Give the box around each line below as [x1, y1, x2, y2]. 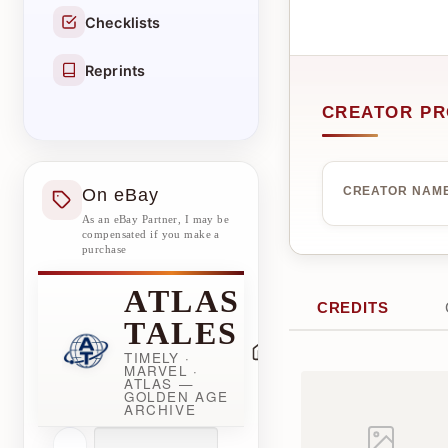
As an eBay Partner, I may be [82, 213, 230, 225]
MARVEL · [124, 361, 199, 380]
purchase [82, 243, 127, 255]
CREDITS [316, 299, 389, 316]
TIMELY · [124, 348, 191, 367]
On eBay [82, 184, 159, 205]
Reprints [85, 61, 146, 79]
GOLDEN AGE [124, 387, 229, 406]
